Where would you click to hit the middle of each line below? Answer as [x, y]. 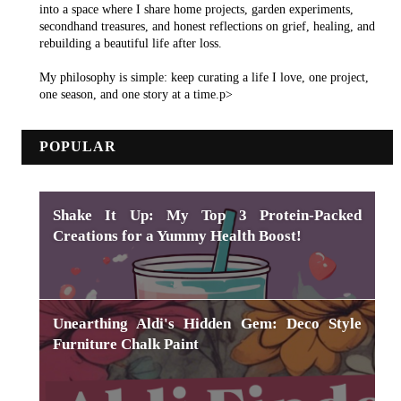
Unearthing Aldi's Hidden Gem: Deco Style [207, 324]
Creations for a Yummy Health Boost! [177, 236]
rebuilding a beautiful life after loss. [130, 44]
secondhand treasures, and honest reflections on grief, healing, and [207, 27]
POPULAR [77, 147]
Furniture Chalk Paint [125, 345]
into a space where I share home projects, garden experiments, [196, 10]
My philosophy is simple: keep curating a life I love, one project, [204, 78]
